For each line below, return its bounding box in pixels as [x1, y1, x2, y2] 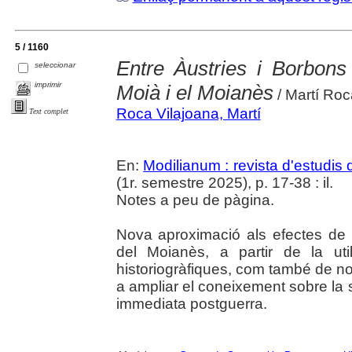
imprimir [35, 80, 62, 90]
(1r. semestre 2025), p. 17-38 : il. [115, 174, 333, 192]
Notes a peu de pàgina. [115, 192, 274, 209]
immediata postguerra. [115, 295, 267, 313]
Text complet [29, 107, 68, 116]
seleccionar [35, 60, 76, 70]
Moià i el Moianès [115, 81, 273, 105]
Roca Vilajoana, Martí [115, 105, 261, 123]
